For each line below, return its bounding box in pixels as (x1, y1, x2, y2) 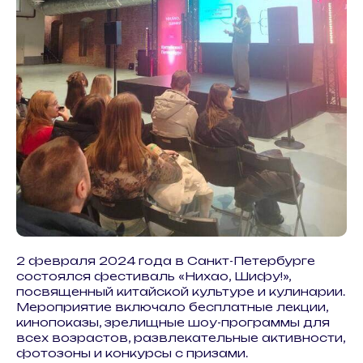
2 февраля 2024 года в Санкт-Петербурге (16, 254, 315, 267)
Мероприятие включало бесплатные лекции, (16, 300, 328, 314)
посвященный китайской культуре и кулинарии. (16, 284, 345, 298)
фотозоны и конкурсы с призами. (16, 346, 248, 360)
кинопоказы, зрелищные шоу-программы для (16, 315, 330, 329)
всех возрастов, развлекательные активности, (16, 331, 345, 344)
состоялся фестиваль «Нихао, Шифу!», (16, 269, 291, 283)
